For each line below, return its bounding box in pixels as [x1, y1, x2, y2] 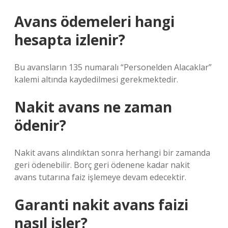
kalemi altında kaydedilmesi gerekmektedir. [14, 74, 178, 85]
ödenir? [14, 116, 66, 135]
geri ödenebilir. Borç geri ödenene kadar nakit [14, 159, 190, 170]
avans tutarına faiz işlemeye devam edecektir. [14, 172, 186, 183]
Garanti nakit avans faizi [14, 195, 188, 214]
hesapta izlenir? [14, 30, 125, 49]
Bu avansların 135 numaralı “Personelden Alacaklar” [14, 62, 212, 73]
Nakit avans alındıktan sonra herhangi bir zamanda [14, 147, 210, 158]
